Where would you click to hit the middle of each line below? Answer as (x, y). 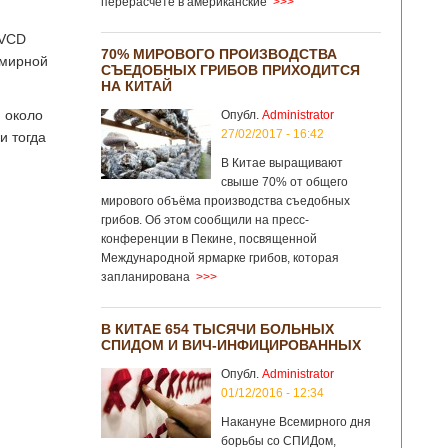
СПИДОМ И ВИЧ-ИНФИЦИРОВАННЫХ (231, 345)
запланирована (145, 277)
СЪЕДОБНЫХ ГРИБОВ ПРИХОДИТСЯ (230, 70)
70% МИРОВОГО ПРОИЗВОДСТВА (219, 54)
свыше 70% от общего (284, 182)
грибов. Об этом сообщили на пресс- (205, 220)
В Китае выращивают (282, 163)
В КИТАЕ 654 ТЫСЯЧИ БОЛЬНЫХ (217, 329)
